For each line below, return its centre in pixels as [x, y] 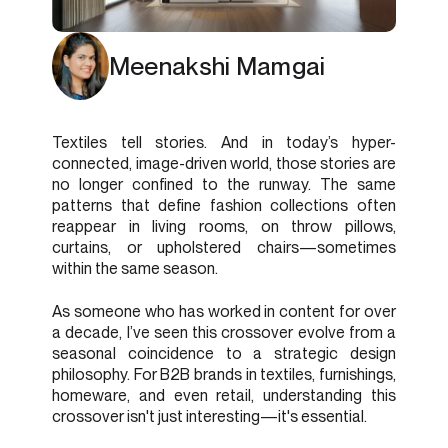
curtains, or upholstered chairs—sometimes [224, 248]
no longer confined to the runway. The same [224, 185]
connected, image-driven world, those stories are [224, 164]
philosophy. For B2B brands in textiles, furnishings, [224, 374]
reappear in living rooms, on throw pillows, [224, 227]
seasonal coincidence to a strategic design [224, 353]
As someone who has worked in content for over [224, 311]
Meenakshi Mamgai [217, 65]
